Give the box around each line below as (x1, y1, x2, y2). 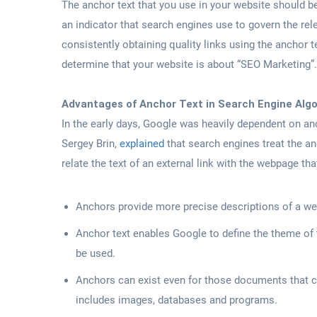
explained (120, 137, 164, 150)
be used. (76, 246, 115, 260)
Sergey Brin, (62, 137, 120, 150)
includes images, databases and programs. (76, 293, 277, 306)
